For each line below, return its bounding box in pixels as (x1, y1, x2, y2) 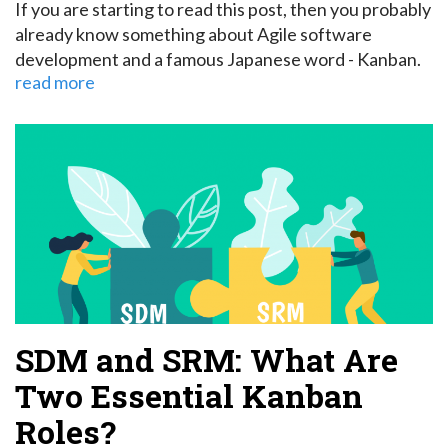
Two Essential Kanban (15, 374, 363, 418)
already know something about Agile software (15, 23, 372, 46)
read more (15, 71, 95, 94)
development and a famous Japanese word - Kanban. (15, 48, 421, 71)
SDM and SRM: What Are (15, 338, 398, 382)
